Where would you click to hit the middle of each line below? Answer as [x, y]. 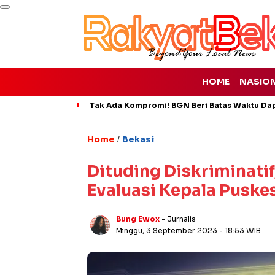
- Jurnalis [179, 219]
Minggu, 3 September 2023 [168, 230]
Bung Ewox [138, 219]
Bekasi [138, 139]
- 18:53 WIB [240, 230]
